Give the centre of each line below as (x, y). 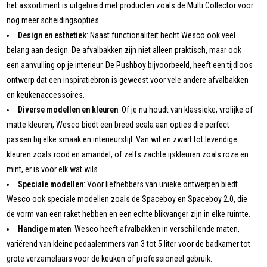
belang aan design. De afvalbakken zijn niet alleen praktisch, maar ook (124, 50)
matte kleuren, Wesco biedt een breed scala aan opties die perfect (118, 125)
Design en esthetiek (52, 35)
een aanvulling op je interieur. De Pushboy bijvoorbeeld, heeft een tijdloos (130, 65)
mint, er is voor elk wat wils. (53, 170)
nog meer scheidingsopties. (54, 21)
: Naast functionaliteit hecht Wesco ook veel (161, 35)
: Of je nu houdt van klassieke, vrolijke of (186, 110)
